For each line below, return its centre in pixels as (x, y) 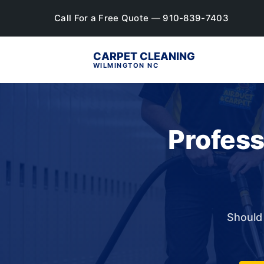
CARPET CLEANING (144, 56)
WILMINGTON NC (126, 65)
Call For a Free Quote (103, 18)
